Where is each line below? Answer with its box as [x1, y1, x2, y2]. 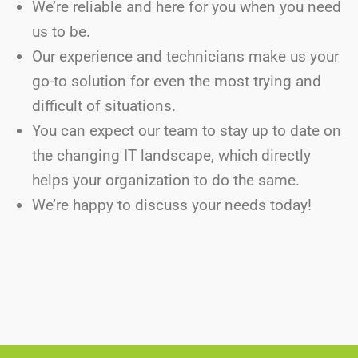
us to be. [32, 22, 90, 41]
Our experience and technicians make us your [32, 47, 339, 66]
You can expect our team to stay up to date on [32, 121, 341, 140]
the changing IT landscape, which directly [32, 146, 311, 165]
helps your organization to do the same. [32, 171, 300, 189]
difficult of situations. [32, 97, 176, 115]
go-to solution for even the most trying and [32, 72, 321, 90]
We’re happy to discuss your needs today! [32, 196, 316, 214]
